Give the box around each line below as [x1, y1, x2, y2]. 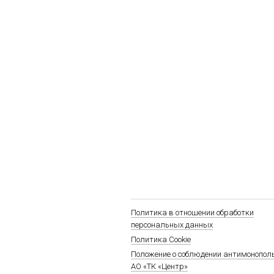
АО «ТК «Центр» [131, 262, 188, 271]
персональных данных [131, 220, 213, 229]
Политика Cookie [131, 235, 191, 244]
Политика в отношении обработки [131, 208, 254, 217]
